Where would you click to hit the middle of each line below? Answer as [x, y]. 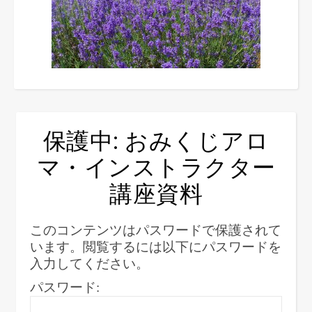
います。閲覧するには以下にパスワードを [156, 247]
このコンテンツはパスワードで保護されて [156, 230]
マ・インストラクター [156, 166]
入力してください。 [89, 264]
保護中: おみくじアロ [156, 139]
